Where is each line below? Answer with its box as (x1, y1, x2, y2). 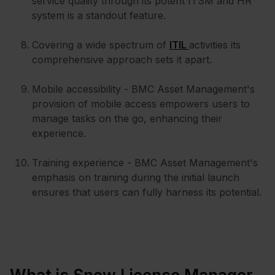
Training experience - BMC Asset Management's (32, 156, 258, 169)
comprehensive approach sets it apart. (32, 53, 215, 66)
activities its (189, 38, 241, 51)
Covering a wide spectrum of (32, 38, 169, 51)
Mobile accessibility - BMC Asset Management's (32, 82, 255, 95)
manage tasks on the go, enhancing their (32, 112, 222, 125)
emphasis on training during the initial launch (32, 171, 239, 184)
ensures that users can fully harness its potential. (32, 185, 265, 198)
